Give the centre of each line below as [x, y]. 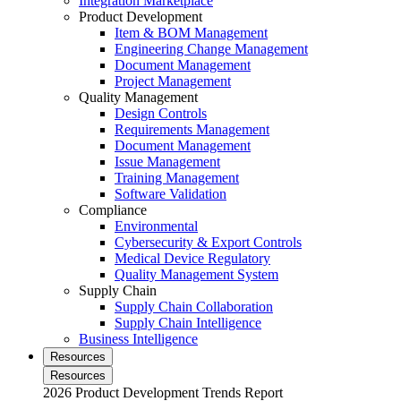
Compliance [113, 209]
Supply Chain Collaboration [194, 306]
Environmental [156, 226]
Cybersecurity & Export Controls [208, 242]
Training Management [177, 177]
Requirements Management [192, 129]
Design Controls [161, 113]
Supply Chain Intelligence [188, 322]
